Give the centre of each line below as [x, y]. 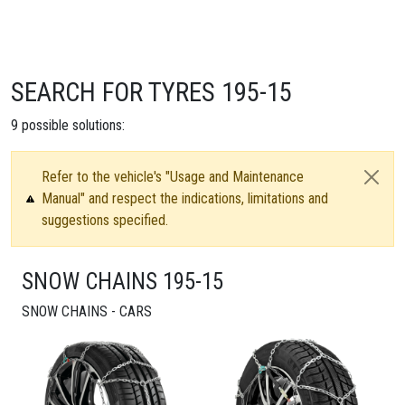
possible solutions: [71, 125]
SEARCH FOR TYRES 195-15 [151, 92]
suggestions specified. [105, 220]
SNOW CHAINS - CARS [87, 311]
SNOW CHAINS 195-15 [122, 282]
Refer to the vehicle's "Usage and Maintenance [173, 177]
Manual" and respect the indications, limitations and [185, 198]
